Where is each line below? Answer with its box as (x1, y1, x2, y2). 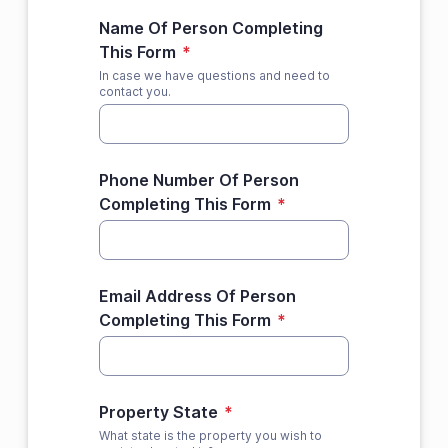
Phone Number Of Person (98, 170, 299, 190)
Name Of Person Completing (98, 18, 323, 38)
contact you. (98, 84, 171, 99)
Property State (98, 402, 218, 422)
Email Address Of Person (98, 286, 296, 306)
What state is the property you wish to (98, 428, 322, 443)
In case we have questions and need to (98, 68, 330, 83)
